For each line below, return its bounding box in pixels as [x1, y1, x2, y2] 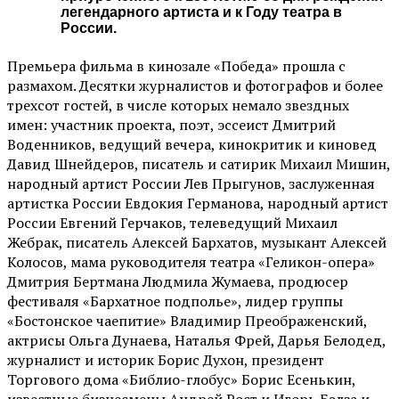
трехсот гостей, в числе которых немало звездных [7, 94, 349, 115]
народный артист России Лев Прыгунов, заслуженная [7, 173, 375, 193]
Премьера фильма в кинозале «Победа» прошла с [7, 55, 346, 76]
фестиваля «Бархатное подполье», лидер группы [7, 290, 343, 311]
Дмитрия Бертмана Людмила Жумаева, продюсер [7, 271, 348, 291]
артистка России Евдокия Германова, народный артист [7, 192, 388, 213]
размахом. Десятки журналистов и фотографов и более [7, 75, 383, 95]
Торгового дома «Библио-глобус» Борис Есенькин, [7, 369, 355, 389]
